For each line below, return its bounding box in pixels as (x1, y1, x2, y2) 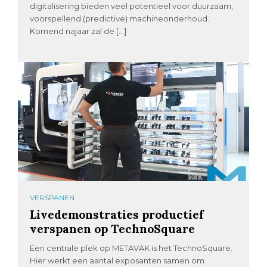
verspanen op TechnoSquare (30, 221, 195, 236)
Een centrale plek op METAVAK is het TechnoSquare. (30, 243, 233, 253)
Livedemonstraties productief (30, 206, 204, 222)
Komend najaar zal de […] (30, 26, 127, 36)
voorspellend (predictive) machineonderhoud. (30, 13, 210, 23)
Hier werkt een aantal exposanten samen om (30, 255, 205, 265)
